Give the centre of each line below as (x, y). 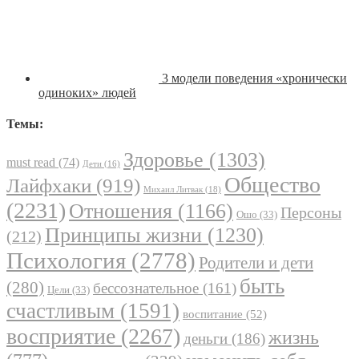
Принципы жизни (123, 236)
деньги (206, 339)
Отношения (121, 212)
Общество (272, 185)
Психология (66, 261)
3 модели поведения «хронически (254, 78)
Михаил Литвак (173, 190)
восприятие (61, 337)
